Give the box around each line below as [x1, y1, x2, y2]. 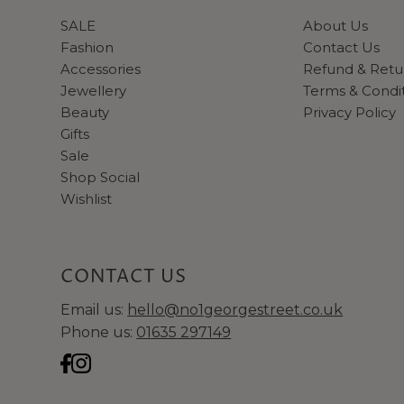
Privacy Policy [303, 103, 396, 121]
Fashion [60, 38, 115, 56]
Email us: [60, 300, 128, 318]
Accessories [60, 60, 142, 78]
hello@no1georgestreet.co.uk [127, 300, 344, 318]
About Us [303, 16, 368, 34]
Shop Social [60, 168, 141, 186]
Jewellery [60, 81, 127, 99]
